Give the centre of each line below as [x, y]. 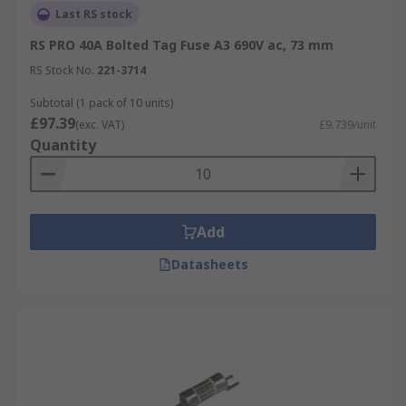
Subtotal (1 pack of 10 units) [101, 103]
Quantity [63, 145]
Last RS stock [94, 14]
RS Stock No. [62, 70]
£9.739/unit [348, 125]
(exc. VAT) [100, 125]
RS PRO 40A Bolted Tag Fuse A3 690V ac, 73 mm [182, 45]
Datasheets [209, 264]
